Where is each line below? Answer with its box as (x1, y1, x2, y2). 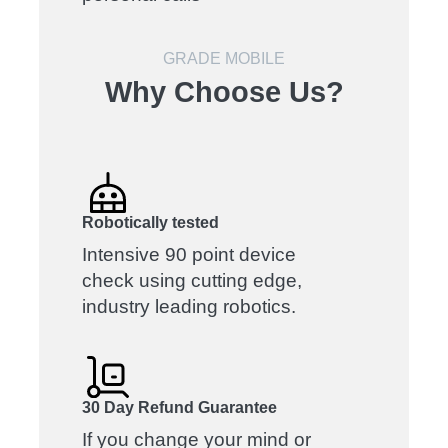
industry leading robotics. (82, 296, 297, 318)
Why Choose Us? (104, 76, 344, 109)
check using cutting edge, (82, 270, 303, 292)
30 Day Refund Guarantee (82, 398, 278, 416)
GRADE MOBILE (163, 50, 285, 68)
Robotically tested (82, 214, 220, 232)
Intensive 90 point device (82, 244, 297, 266)
